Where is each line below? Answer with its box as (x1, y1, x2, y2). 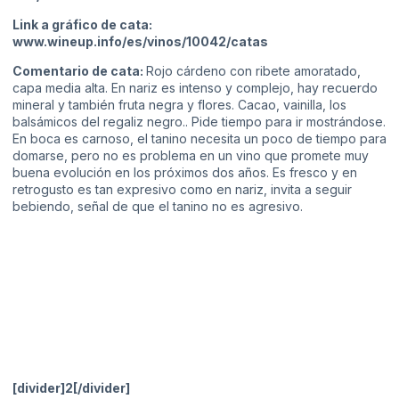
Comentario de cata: (12, 63, 146, 79)
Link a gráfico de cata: (12, 16, 152, 32)
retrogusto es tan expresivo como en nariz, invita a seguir (12, 182, 352, 198)
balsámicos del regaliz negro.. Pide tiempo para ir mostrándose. (12, 114, 386, 130)
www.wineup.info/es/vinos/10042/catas (12, 33, 268, 49)
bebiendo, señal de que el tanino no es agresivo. (12, 199, 303, 215)
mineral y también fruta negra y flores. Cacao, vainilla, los (12, 97, 346, 113)
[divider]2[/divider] (12, 379, 130, 395)
